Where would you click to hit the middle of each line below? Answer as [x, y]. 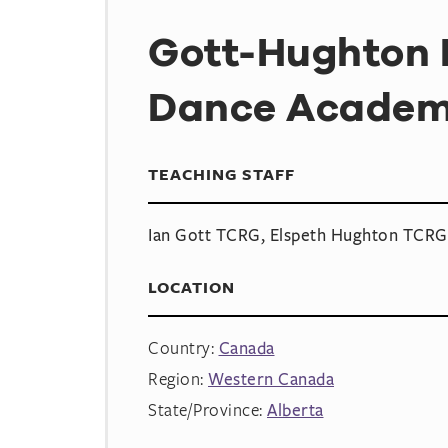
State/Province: [207, 409]
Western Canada [271, 378]
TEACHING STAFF [221, 174]
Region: [178, 378]
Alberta [295, 409]
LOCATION [191, 287]
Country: [183, 347]
